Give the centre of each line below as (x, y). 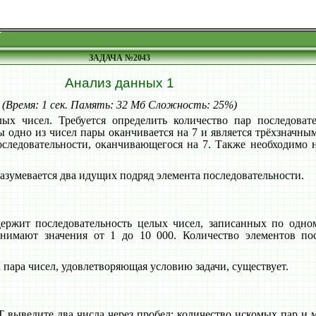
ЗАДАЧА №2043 (120, 58)
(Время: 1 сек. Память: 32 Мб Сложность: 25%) (120, 105)
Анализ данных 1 (120, 83)
